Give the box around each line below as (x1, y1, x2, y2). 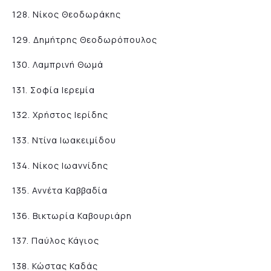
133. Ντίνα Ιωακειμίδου (12, 134, 116, 146)
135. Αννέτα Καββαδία (12, 184, 108, 197)
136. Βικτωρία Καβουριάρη (12, 209, 132, 221)
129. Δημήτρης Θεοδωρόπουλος (12, 33, 157, 45)
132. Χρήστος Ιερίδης (12, 109, 108, 121)
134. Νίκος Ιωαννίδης (12, 159, 108, 171)
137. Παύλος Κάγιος (12, 235, 99, 247)
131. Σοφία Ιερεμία (12, 83, 95, 96)
